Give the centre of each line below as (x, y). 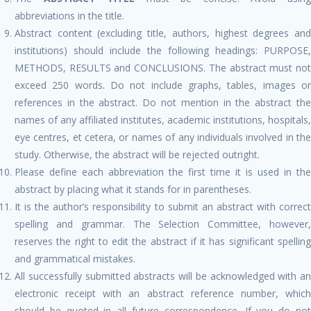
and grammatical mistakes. (75, 258)
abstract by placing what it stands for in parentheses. (133, 189)
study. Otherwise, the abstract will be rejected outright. (137, 154)
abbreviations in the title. (69, 15)
